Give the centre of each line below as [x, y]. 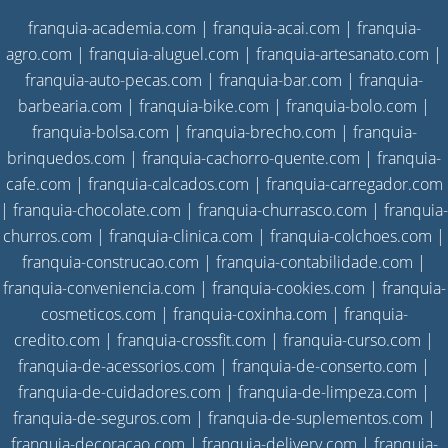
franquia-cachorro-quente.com [251, 158]
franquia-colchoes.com [351, 236]
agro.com [39, 54]
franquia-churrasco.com [282, 210]
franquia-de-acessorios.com [116, 366]
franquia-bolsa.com [100, 132]
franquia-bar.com [280, 80]
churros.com [47, 236]
